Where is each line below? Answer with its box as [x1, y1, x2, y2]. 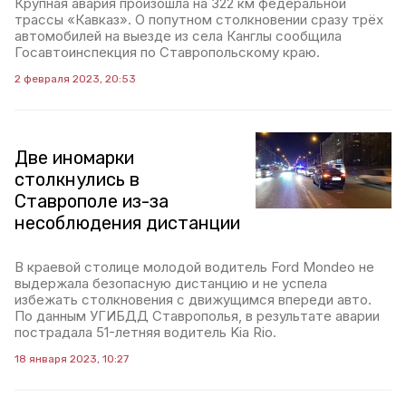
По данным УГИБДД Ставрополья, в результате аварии [14, 306, 380, 324]
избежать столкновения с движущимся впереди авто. [14, 290, 372, 308]
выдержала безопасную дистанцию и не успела [14, 274, 327, 292]
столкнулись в [14, 168, 140, 190]
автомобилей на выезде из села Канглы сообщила [14, 26, 342, 44]
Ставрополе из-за [14, 189, 169, 212]
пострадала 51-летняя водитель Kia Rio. [14, 323, 276, 341]
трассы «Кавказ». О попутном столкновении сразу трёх [14, 10, 383, 28]
